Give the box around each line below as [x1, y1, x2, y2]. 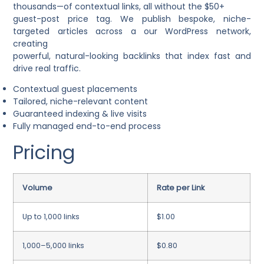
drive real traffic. [13, 62, 81, 74]
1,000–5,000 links [22, 240, 85, 250]
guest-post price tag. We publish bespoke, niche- [13, 12, 251, 25]
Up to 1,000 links [22, 211, 80, 222]
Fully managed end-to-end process [13, 120, 161, 133]
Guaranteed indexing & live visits [13, 108, 147, 120]
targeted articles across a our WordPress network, [13, 25, 251, 37]
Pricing [13, 138, 75, 166]
